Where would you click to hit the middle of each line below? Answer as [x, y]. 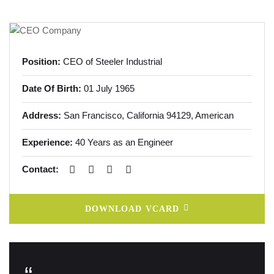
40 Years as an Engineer [123, 143]
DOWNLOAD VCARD [132, 209]
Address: [42, 116]
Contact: [40, 169]
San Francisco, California [114, 116]
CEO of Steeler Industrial [111, 62]
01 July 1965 [108, 89]
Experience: [47, 143]
